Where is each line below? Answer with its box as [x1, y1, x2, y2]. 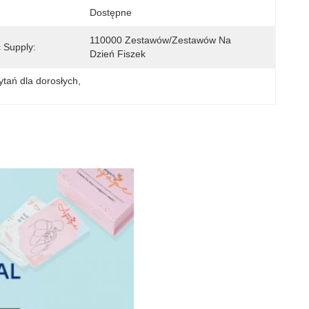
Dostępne [90, 7, 132, 18]
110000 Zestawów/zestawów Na [90, 34, 231, 46]
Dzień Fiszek [90, 48, 146, 59]
